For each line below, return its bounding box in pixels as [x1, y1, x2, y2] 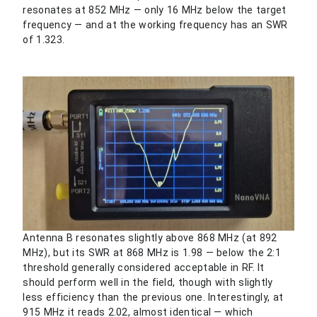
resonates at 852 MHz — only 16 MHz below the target [23, 4, 287, 16]
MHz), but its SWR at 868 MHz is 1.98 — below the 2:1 [23, 246, 282, 258]
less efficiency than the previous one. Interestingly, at [23, 291, 284, 303]
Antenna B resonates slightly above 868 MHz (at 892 [23, 231, 277, 243]
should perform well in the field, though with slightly [23, 276, 273, 288]
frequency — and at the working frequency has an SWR [23, 18, 288, 30]
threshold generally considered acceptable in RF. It [23, 261, 265, 273]
